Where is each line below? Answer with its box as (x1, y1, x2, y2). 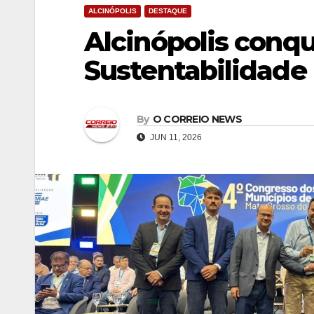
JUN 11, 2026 (148, 132, 202, 142)
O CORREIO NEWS (152, 112, 242, 125)
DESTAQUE (149, 7, 187, 15)
